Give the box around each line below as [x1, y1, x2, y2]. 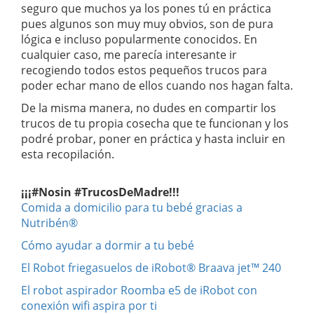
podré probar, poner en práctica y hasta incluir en [21, 130, 285, 146]
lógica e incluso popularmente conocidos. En [21, 31, 257, 47]
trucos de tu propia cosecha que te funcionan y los [21, 115, 289, 131]
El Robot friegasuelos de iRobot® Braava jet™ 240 [21, 259, 281, 275]
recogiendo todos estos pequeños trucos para [21, 62, 267, 78]
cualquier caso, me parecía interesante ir [21, 46, 237, 62]
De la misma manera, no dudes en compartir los [21, 100, 276, 116]
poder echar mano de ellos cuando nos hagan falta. [21, 77, 293, 93]
